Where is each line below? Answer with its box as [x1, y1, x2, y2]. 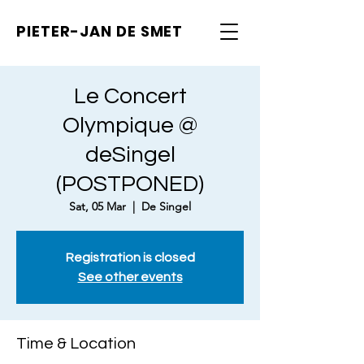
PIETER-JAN [16, 21, 116, 41]
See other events [77, 271, 183, 284]
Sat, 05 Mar [69, 199, 126, 214]
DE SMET [115, 21, 184, 41]
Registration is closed [65, 251, 195, 264]
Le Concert [73, 84, 187, 108]
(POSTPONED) [56, 172, 204, 196]
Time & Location [16, 336, 136, 352]
